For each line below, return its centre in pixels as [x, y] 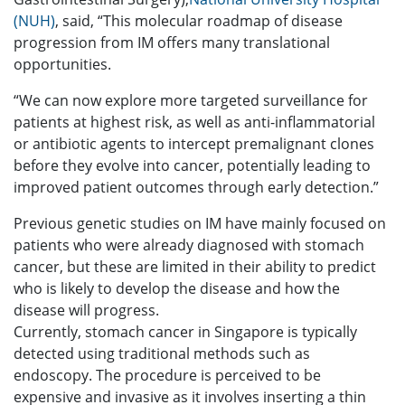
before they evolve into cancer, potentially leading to [192, 165]
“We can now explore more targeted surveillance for [191, 100]
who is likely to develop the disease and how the [177, 288]
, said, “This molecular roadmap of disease [199, 20]
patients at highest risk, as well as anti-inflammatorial [194, 122]
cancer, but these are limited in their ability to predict [195, 266]
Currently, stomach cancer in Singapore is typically [185, 331]
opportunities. [62, 64]
